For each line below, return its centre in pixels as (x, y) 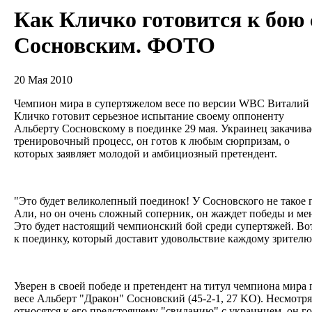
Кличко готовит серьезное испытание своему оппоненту (149, 116)
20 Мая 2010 (43, 79)
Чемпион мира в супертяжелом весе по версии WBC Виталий (162, 103)
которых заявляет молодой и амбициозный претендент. (147, 153)
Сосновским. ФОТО (115, 46)
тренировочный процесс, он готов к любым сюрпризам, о (152, 141)
